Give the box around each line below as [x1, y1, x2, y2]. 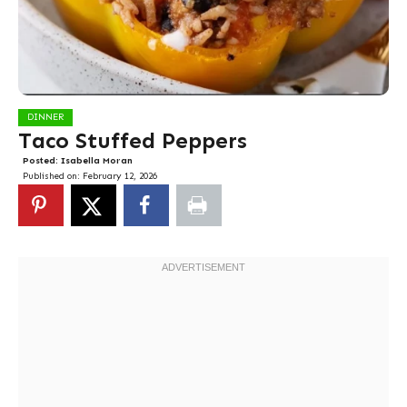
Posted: [23, 155, 61, 166]
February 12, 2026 [83, 171, 157, 182]
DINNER [27, 112, 64, 123]
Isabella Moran [61, 155, 133, 166]
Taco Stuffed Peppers [18, 127, 247, 154]
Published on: [23, 171, 83, 182]
